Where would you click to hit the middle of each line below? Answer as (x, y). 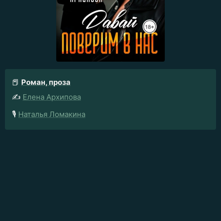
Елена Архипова (52, 97)
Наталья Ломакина (52, 114)
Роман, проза (46, 82)
